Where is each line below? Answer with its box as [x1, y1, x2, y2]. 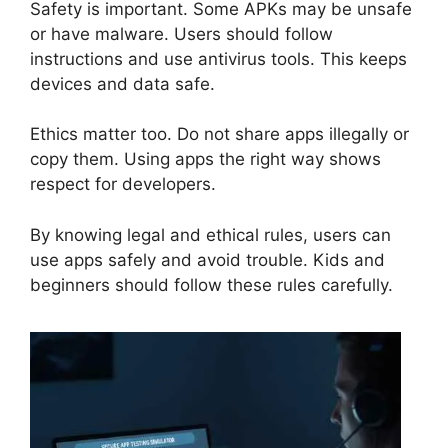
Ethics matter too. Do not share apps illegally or [30, 124, 409, 145]
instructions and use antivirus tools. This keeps [30, 48, 407, 69]
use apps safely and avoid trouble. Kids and [30, 249, 385, 270]
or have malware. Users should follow [30, 23, 333, 44]
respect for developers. [30, 174, 216, 195]
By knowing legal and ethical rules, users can [30, 224, 391, 245]
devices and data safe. [30, 73, 215, 94]
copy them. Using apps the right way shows [30, 149, 381, 170]
